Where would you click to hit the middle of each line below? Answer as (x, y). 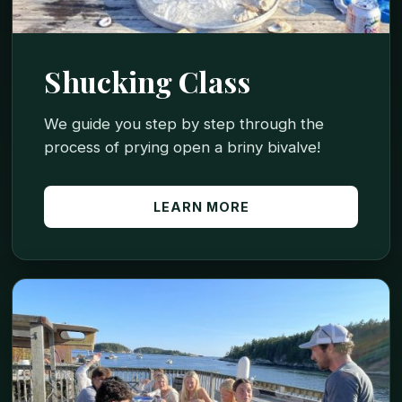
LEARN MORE (201, 206)
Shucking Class (147, 81)
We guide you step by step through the (184, 123)
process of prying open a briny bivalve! (183, 147)
